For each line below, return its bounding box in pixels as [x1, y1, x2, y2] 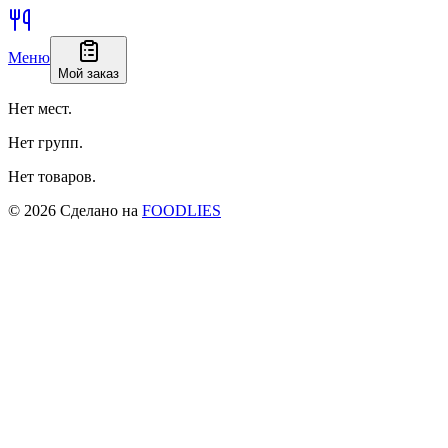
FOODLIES [142, 202, 221, 219]
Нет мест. [8, 100, 72, 117]
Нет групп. [8, 134, 83, 151]
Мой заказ [58, 66, 119, 81]
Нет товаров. [8, 168, 96, 185]
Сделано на [60, 202, 138, 219]
